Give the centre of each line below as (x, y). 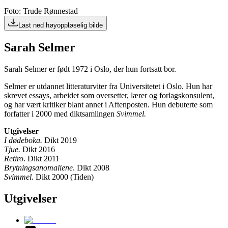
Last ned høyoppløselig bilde (61, 25)
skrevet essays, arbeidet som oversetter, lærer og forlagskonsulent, (109, 95)
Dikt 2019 (60, 140)
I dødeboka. (23, 140)
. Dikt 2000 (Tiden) (63, 177)
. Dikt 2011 (41, 158)
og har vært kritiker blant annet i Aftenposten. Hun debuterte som (108, 104)
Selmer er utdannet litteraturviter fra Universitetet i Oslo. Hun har (108, 86)
